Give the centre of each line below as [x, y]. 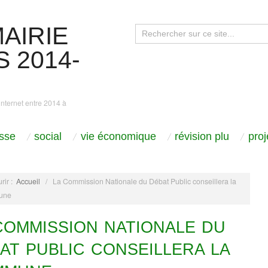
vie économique [118, 136]
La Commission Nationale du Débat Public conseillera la [145, 182]
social [48, 136]
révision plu [202, 136]
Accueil [28, 182]
